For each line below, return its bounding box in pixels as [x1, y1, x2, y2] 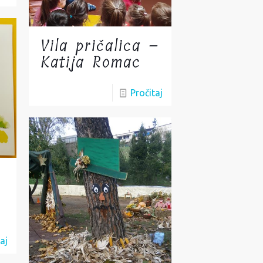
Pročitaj [130, 87, 163, 99]
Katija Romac [41, 50, 141, 76]
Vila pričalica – [41, 33, 160, 59]
